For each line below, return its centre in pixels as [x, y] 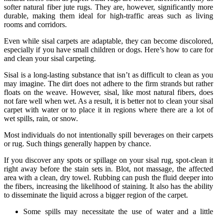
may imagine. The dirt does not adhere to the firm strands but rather [108, 83]
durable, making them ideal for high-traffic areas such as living [108, 15]
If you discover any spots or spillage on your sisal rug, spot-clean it [108, 160]
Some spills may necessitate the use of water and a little [118, 211]
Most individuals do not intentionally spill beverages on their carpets [108, 135]
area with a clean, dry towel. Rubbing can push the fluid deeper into [108, 177]
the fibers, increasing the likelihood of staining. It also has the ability [108, 186]
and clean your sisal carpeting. [50, 58]
